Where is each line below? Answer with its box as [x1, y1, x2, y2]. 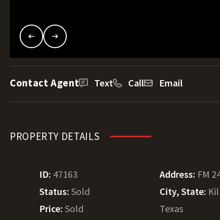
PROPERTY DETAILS [10, 130, 101, 143]
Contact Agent [10, 76, 80, 89]
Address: [160, 168, 198, 180]
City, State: [160, 185, 209, 197]
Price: [39, 202, 65, 215]
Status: [39, 185, 71, 197]
